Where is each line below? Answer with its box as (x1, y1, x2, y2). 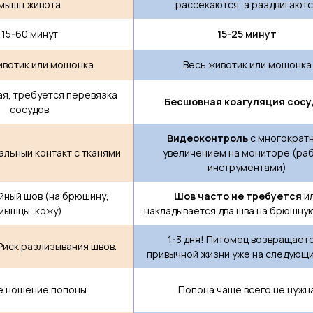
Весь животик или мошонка (182, 58, 312, 71)
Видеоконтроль (166, 131, 250, 145)
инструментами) (208, 161, 286, 174)
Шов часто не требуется (173, 189, 304, 203)
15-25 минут (217, 27, 277, 41)
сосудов (10, 103, 49, 116)
